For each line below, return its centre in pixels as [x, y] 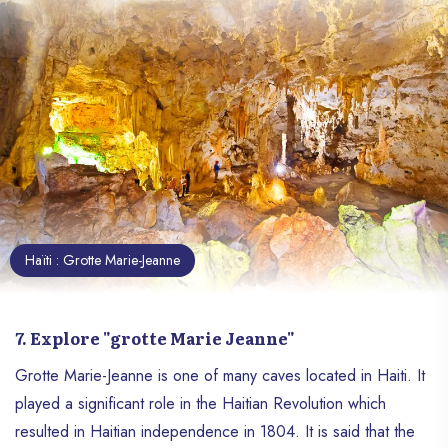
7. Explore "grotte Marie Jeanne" [155, 338]
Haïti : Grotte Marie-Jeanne [102, 260]
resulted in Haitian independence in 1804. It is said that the [215, 432]
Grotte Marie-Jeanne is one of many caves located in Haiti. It [220, 376]
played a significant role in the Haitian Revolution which [200, 404]
